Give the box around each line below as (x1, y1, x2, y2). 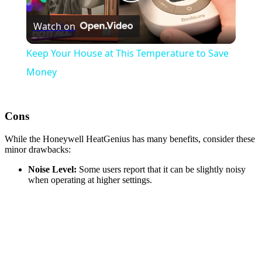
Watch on (33, 20, 75, 33)
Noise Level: (28, 164, 77, 174)
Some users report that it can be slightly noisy (77, 164, 246, 174)
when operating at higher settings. (28, 174, 152, 185)
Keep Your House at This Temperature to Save (26, 47, 229, 60)
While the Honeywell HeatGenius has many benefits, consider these (5, 133, 255, 144)
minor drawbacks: (5, 144, 71, 154)
